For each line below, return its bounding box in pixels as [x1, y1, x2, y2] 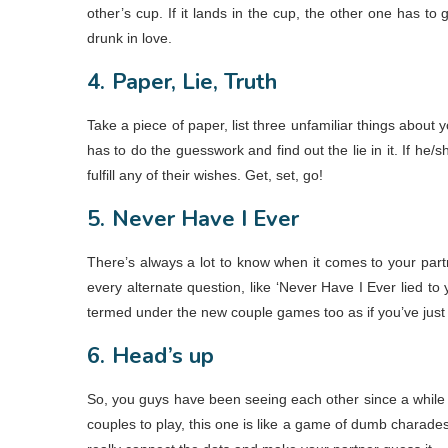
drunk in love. [87, 29, 172, 46]
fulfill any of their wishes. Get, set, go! [87, 166, 323, 183]
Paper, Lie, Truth [112, 66, 277, 97]
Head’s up [112, 340, 214, 371]
